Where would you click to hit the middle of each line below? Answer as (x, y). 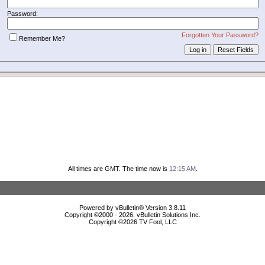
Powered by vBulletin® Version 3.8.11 (132, 207)
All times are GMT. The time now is (118, 168)
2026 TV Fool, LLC (150, 222)
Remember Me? (42, 38)
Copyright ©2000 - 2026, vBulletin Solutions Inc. (132, 214)
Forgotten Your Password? (220, 35)
